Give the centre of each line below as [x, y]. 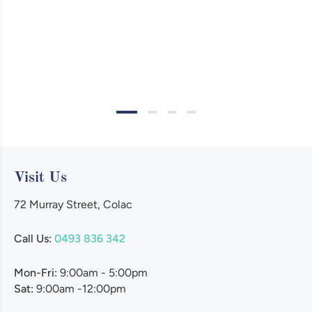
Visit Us [40, 178]
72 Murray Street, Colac [73, 205]
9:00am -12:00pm [80, 289]
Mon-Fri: [37, 273]
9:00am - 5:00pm [104, 273]
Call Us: [34, 239]
